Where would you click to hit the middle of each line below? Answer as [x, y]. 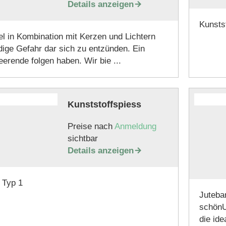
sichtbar [82, 138]
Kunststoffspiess [104, 104]
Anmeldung [135, 126]
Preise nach [91, 126]
